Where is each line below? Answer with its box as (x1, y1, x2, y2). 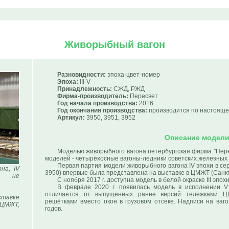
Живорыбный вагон (64, 39, 165, 50)
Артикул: (57, 114, 85, 121)
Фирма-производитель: (57, 93, 128, 100)
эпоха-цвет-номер (106, 71, 160, 78)
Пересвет (128, 93, 158, 100)
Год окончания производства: (57, 107, 147, 114)
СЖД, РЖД (112, 85, 145, 93)
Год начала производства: (57, 100, 138, 107)
